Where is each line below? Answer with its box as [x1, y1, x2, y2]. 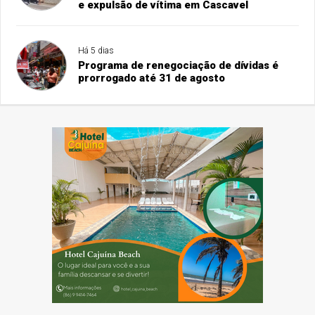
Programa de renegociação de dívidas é [78, 59, 279, 72]
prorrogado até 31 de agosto [78, 72, 226, 85]
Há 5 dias [78, 46, 115, 56]
